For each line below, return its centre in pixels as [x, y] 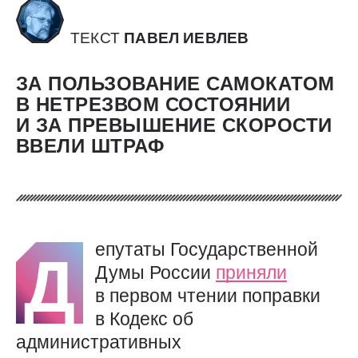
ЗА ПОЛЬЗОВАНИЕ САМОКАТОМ [175, 84]
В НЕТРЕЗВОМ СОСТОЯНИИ [153, 105]
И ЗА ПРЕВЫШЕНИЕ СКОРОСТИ [174, 125]
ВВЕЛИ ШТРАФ [90, 146]
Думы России [155, 273]
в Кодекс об [144, 319]
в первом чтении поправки [208, 296]
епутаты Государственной [207, 250]
